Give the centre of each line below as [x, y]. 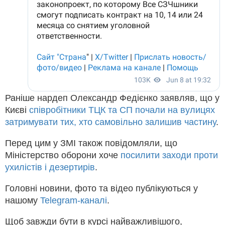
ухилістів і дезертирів [50, 167]
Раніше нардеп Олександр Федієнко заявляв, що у [112, 98]
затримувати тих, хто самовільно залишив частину [110, 122]
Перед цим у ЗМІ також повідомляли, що [91, 143]
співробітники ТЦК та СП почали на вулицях [122, 110]
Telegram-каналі [74, 200]
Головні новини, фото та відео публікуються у [101, 188]
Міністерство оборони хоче [63, 155]
